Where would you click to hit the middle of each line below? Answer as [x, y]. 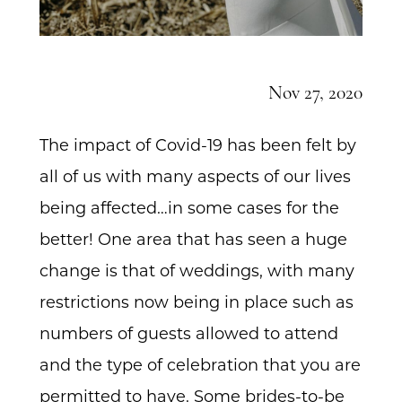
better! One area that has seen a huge [193, 239]
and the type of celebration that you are [200, 364]
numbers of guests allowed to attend [188, 333]
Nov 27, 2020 [316, 93]
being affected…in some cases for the [189, 207]
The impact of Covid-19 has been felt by [197, 144]
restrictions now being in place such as [196, 301]
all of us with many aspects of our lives [195, 176]
